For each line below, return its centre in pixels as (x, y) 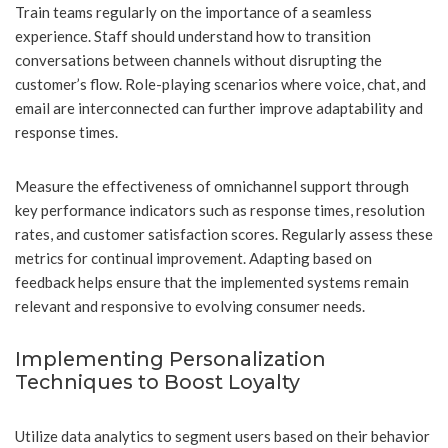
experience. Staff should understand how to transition (193, 36)
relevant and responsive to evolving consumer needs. (190, 306)
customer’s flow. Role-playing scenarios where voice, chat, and (220, 84)
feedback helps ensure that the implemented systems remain (212, 282)
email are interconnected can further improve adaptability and (219, 108)
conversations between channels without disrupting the (198, 60)
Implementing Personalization (170, 359)
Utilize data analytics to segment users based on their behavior (222, 436)
